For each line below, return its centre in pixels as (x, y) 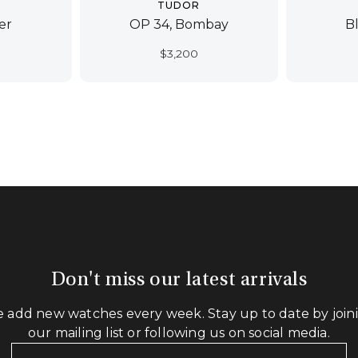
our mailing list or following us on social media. (179, 333)
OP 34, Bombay (179, 24)
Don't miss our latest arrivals (179, 281)
